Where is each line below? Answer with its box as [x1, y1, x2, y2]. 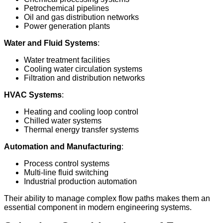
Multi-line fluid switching [24, 168, 109, 177]
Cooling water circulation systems [24, 65, 142, 74]
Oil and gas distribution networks [24, 13, 139, 22]
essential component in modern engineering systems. [4, 203, 192, 212]
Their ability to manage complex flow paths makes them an [4, 194, 210, 203]
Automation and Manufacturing [4, 142, 121, 151]
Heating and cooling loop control [24, 108, 138, 116]
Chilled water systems [24, 116, 102, 125]
